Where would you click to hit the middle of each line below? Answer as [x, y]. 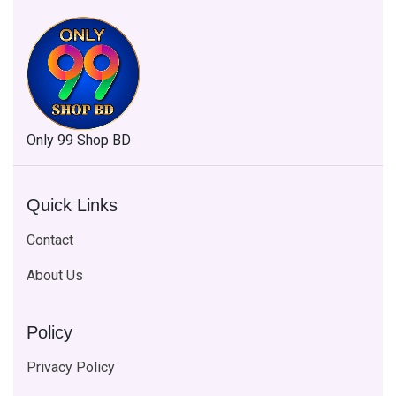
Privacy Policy [71, 368]
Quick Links [72, 206]
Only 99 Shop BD [79, 141]
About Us [55, 276]
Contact [50, 240]
